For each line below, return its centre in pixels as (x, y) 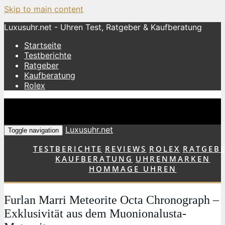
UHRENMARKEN (173, 159)
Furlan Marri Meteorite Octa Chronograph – (111, 200)
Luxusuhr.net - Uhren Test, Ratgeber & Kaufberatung (103, 27)
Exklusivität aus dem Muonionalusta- (95, 213)
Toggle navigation (33, 130)
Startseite (43, 45)
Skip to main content (44, 9)
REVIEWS (126, 149)
